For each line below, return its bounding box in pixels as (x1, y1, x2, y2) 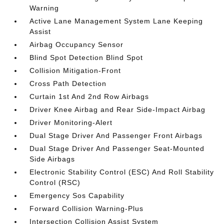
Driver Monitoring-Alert (29, 118, 113, 126)
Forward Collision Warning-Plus (29, 204, 144, 212)
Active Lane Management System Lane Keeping (29, 17, 203, 25)
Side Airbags (29, 155, 75, 163)
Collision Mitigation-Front (29, 66, 121, 74)
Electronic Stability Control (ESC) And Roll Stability (29, 168, 214, 176)
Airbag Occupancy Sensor (29, 40, 124, 48)
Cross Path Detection (29, 79, 107, 87)
